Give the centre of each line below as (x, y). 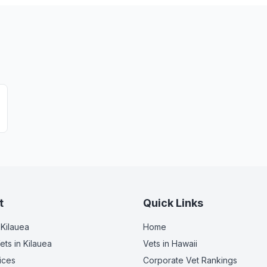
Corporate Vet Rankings (190, 260)
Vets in (157, 243)
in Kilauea (32, 243)
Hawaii (184, 243)
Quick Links (173, 203)
